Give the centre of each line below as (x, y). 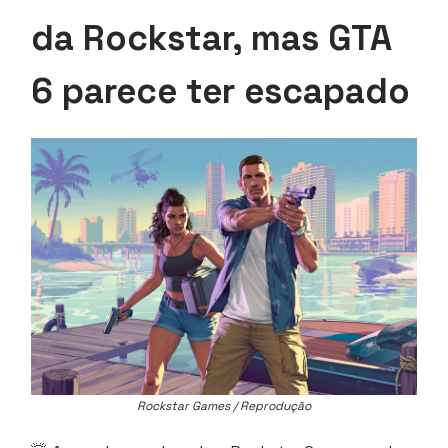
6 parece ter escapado (220, 91)
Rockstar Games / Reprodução (224, 406)
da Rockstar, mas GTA (211, 38)
